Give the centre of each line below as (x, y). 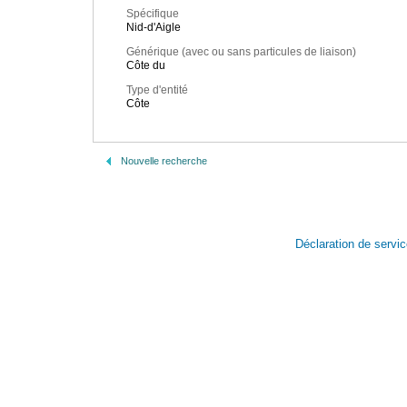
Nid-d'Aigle (154, 28)
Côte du (146, 66)
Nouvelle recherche (164, 161)
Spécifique (153, 14)
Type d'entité (157, 90)
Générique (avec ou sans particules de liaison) (241, 52)
